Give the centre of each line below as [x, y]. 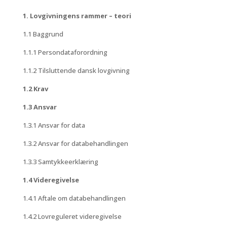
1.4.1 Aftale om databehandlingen [74, 198]
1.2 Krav [35, 89]
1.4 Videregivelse [51, 180]
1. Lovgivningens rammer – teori [77, 16]
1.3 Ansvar [40, 107]
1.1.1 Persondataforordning [65, 52]
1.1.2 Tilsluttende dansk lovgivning [76, 70]
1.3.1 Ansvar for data [54, 125]
